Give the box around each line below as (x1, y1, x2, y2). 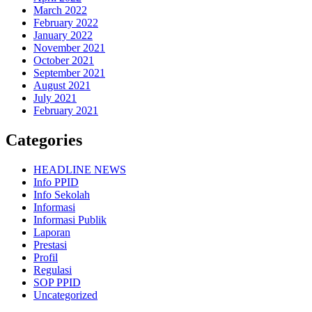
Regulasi (33, 264, 72, 276)
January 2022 (33, 29, 93, 42)
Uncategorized (33, 289, 97, 302)
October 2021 (33, 54, 94, 67)
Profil (33, 251, 58, 264)
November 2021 (33, 42, 105, 54)
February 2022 (33, 17, 98, 29)
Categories (6, 131, 82, 150)
